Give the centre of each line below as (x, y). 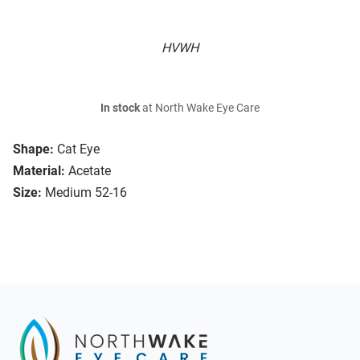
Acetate (90, 171)
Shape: (33, 149)
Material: (39, 171)
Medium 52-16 (86, 193)
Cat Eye (78, 149)
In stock (120, 108)
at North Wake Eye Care (200, 108)
